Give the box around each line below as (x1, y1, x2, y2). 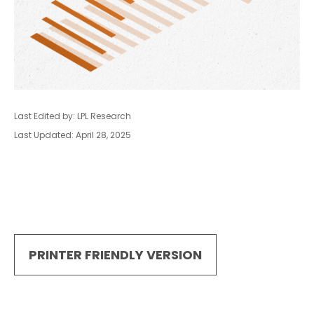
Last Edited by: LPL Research (14, 110, 131, 122)
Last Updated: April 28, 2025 (14, 129, 131, 141)
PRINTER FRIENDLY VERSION (29, 246, 202, 264)
